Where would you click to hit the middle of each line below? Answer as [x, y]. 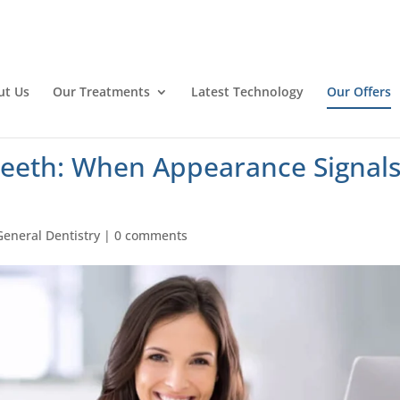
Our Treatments [101, 91]
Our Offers [358, 91]
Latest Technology [247, 91]
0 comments [151, 235]
